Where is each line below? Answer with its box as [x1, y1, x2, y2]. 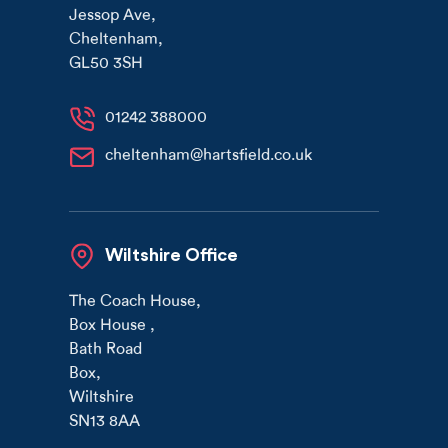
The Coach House [69, 290, 197, 310]
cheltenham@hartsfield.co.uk [104, 144, 312, 164]
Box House [69, 314, 151, 334]
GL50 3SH [69, 52, 144, 72]
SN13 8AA [69, 410, 141, 430]
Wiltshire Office [105, 245, 238, 264]
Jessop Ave [69, 4, 152, 24]
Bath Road [69, 338, 143, 358]
